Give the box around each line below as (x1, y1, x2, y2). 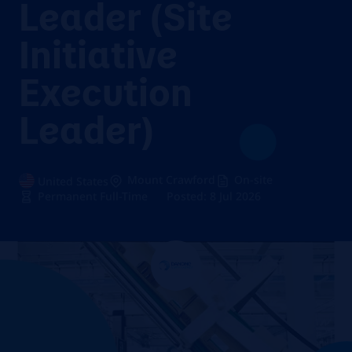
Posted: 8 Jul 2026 (167, 189, 261, 203)
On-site (234, 172, 273, 187)
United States (38, 174, 108, 189)
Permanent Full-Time (38, 189, 148, 203)
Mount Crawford (127, 172, 215, 187)
